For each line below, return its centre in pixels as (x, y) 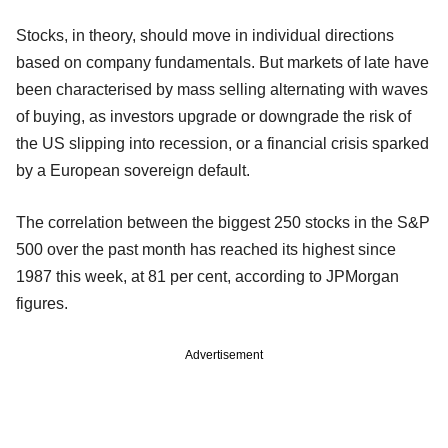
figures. (42, 303)
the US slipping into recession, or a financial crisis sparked (222, 143)
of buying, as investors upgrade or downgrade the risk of (213, 116)
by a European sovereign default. (133, 170)
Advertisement (224, 354)
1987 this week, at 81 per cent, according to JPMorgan (207, 276)
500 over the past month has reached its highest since (206, 249)
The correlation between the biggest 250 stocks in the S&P (223, 222)
